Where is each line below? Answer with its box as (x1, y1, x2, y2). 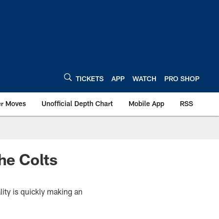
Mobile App (129, 99, 164, 108)
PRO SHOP (164, 74, 199, 83)
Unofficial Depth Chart (42, 99, 113, 108)
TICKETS (76, 74, 104, 83)
